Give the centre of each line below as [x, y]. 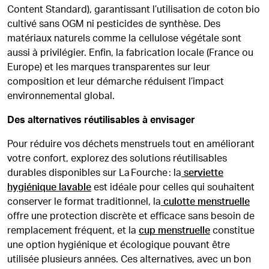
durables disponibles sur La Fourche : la [94, 173]
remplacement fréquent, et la [73, 231]
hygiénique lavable [49, 187]
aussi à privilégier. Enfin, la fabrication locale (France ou [130, 53]
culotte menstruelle [205, 202]
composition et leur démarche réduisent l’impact [116, 82]
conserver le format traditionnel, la [84, 202]
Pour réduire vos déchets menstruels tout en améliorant [131, 144]
